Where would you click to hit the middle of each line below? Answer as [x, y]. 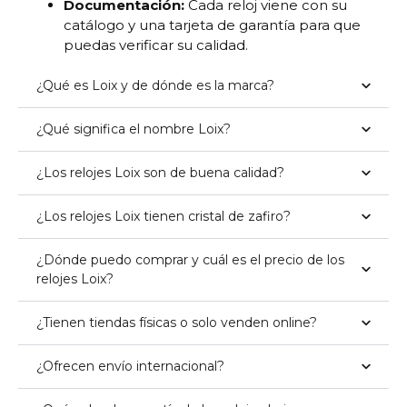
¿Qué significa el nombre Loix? [134, 129]
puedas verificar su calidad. [156, 45]
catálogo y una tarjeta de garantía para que [212, 25]
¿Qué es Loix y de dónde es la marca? [155, 85]
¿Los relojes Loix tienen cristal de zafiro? [164, 216]
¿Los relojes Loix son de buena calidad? [160, 172]
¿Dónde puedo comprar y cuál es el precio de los [190, 259]
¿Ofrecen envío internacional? [130, 366]
